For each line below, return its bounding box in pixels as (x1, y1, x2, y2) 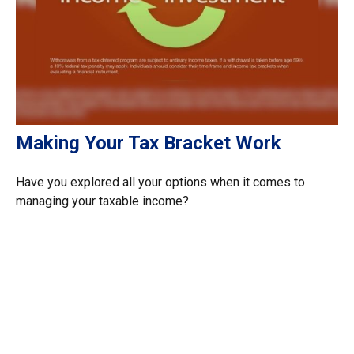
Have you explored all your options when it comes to (16, 175, 305, 190)
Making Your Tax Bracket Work (16, 132, 281, 155)
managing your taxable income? (16, 194, 189, 209)
